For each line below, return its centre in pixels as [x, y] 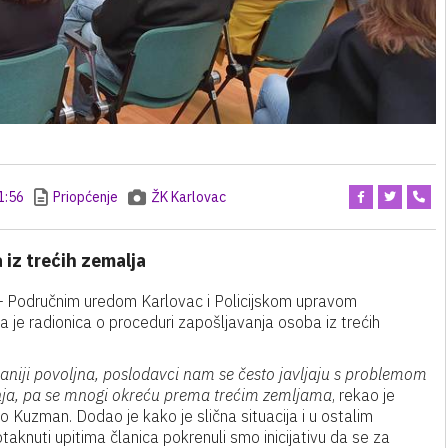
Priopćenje [85, 197]
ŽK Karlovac [188, 197]
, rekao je [363, 395]
